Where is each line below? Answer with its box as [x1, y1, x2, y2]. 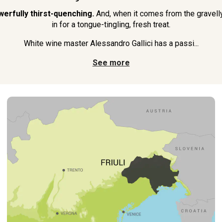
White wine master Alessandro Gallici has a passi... [23, 39, 199, 49]
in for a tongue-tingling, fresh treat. [52, 20, 170, 30]
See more [92, 58, 130, 68]
